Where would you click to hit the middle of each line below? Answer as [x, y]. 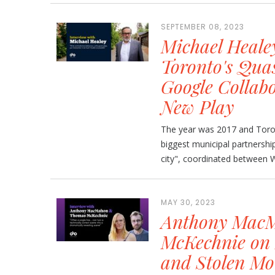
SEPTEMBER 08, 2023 [203, 27]
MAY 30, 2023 [188, 202]
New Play [197, 107]
